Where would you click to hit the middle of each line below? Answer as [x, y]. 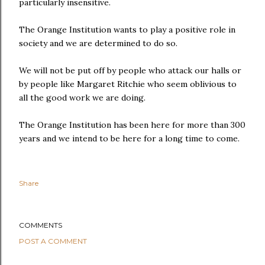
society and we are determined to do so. [98, 43]
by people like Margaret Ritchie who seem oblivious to [128, 84]
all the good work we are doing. [82, 98]
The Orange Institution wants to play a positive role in [127, 30]
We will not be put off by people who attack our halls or [130, 70]
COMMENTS [41, 225]
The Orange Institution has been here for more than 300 [132, 125]
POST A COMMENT [53, 241]
